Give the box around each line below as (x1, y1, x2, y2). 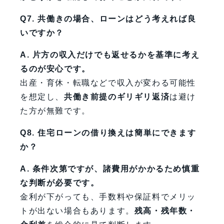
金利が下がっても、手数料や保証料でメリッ (20, 192, 196, 201)
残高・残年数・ (134, 206, 196, 215)
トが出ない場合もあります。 (20, 206, 134, 215)
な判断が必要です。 (20, 178, 99, 187)
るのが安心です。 (20, 64, 90, 73)
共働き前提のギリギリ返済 (64, 92, 170, 101)
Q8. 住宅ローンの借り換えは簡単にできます (20, 128, 196, 137)
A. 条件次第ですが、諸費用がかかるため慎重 (20, 164, 200, 173)
